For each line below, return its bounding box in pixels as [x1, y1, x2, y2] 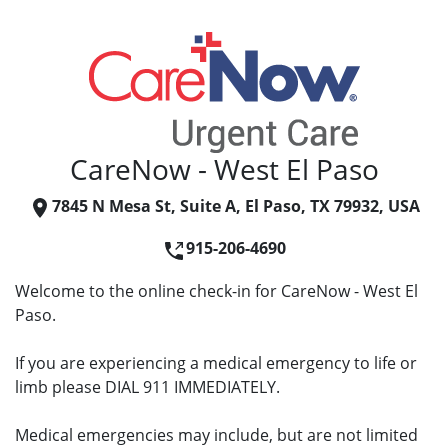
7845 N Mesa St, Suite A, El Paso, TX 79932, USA [52, 195, 420, 217]
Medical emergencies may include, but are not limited [15, 423, 418, 446]
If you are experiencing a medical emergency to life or [15, 351, 417, 374]
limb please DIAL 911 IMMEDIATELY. [15, 375, 280, 398]
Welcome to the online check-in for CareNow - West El [15, 279, 418, 302]
